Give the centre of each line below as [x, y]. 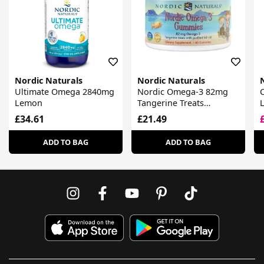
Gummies [156, 114]
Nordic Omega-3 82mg [182, 92]
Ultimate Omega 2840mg [65, 92]
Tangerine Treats [170, 103]
